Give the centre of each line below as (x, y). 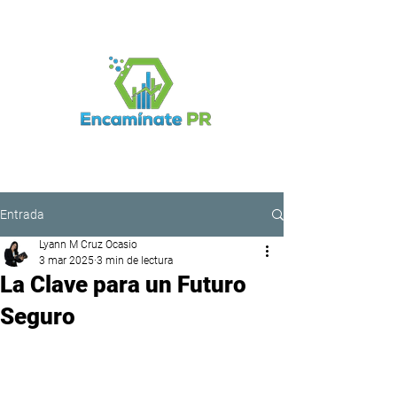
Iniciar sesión (95, 159)
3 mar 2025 (66, 261)
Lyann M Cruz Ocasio (88, 245)
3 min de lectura (135, 261)
